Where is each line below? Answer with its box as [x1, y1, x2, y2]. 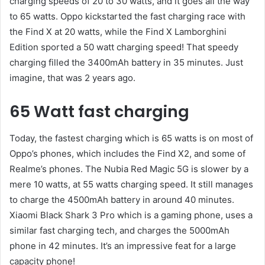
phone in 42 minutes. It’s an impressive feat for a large [9, 240, 236, 251]
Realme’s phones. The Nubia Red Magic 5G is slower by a [9, 163, 248, 174]
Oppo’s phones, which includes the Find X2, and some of [9, 147, 245, 159]
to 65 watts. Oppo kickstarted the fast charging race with [9, 11, 245, 22]
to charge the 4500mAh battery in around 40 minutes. [9, 193, 234, 205]
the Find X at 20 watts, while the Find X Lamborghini [9, 26, 227, 38]
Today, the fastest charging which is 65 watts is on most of [9, 132, 253, 144]
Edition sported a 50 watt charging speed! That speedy [9, 41, 238, 53]
